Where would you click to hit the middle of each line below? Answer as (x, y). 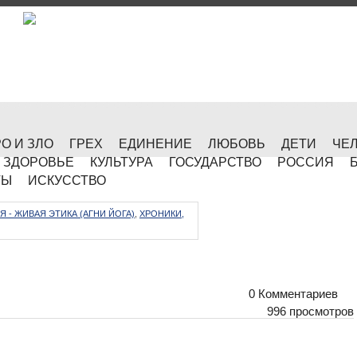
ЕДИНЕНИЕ (155, 144)
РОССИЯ (306, 162)
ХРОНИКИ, (162, 214)
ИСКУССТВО (67, 180)
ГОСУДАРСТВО (215, 162)
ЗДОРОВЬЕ (39, 162)
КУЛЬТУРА (122, 162)
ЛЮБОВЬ (237, 144)
